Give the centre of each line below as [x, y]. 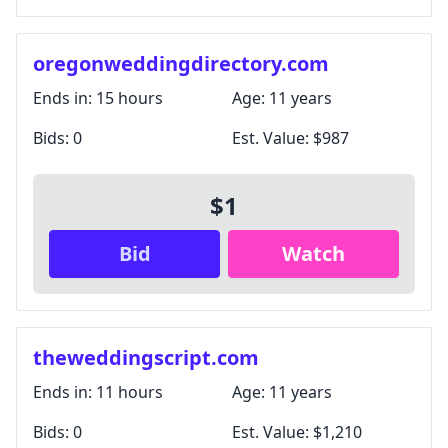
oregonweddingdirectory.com [181, 63]
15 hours [129, 98]
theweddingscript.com [146, 357]
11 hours [129, 392]
